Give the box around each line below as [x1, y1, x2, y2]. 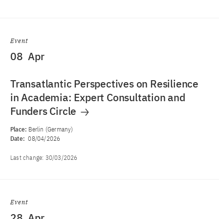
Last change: [10, 153, 45, 162]
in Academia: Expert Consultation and [10, 90, 185, 104]
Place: [10, 125, 29, 133]
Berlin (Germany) [28, 125, 73, 133]
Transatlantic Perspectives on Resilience [10, 77, 198, 90]
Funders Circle [10, 104, 79, 118]
